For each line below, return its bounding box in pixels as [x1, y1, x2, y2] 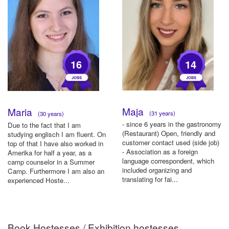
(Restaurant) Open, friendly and [122, 128, 215, 139]
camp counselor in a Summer [8, 156, 95, 167]
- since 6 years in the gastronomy [122, 119, 221, 129]
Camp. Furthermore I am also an [8, 166, 104, 176]
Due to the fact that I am [8, 120, 81, 130]
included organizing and [122, 165, 192, 175]
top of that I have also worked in [8, 138, 103, 148]
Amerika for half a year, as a [8, 147, 91, 157]
